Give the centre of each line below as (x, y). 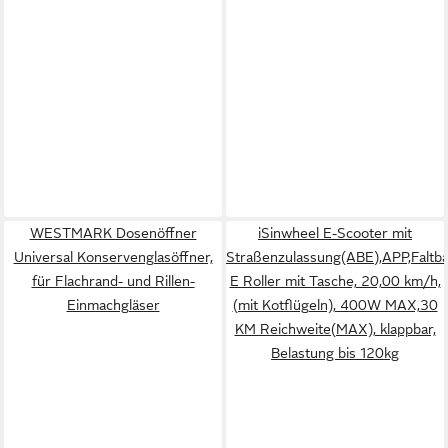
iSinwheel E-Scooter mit (335, 233)
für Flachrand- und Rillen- (113, 281)
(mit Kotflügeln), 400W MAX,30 (335, 305)
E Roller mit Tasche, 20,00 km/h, (335, 281)
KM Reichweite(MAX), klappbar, (335, 329)
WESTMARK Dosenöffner (113, 233)
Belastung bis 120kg (335, 353)
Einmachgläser (113, 305)
